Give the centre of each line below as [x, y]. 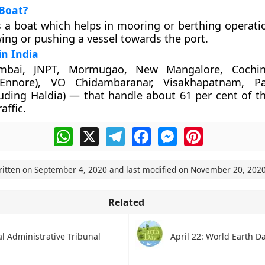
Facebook [172, 132]
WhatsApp [96, 132]
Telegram [146, 132]
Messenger [202, 132]
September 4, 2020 [70, 169]
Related [126, 202]
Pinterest [223, 132]
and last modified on [148, 169]
